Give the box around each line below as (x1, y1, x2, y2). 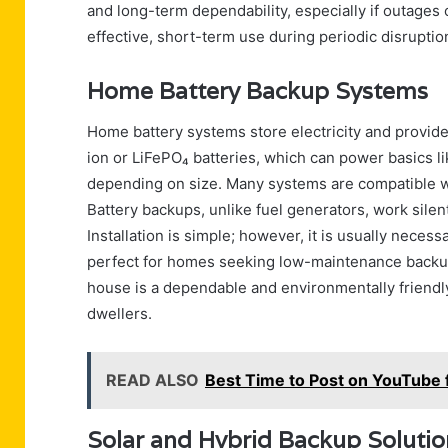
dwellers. (87, 303, 152, 323)
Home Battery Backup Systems (87, 76, 440, 107)
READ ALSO (106, 369, 199, 390)
